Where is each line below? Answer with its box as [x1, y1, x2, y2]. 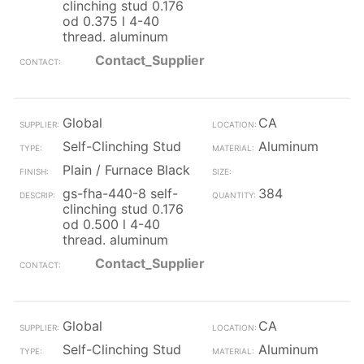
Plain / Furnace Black [63, 162, 190, 178]
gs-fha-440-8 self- [63, 185, 178, 201]
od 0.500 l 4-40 [63, 216, 160, 232]
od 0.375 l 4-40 [63, 13, 159, 29]
